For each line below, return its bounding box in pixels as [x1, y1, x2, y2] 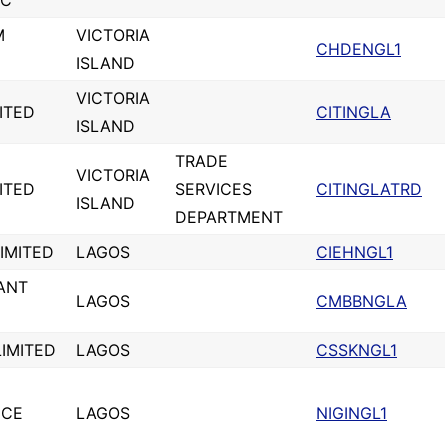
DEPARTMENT [175, 207, 283, 227]
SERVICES [175, 179, 252, 199]
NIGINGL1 [316, 403, 387, 423]
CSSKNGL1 [316, 340, 397, 360]
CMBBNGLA [316, 291, 407, 311]
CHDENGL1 [316, 39, 401, 59]
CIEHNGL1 [316, 242, 393, 262]
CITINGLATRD [316, 179, 422, 199]
